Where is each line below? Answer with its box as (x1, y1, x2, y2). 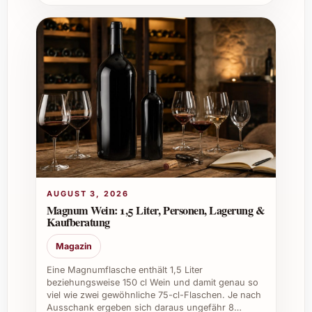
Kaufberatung (46, 214, 110, 231)
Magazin (55, 240, 92, 251)
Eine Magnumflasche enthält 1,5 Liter (46, 264, 203, 275)
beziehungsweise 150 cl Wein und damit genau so (46, 276, 258, 288)
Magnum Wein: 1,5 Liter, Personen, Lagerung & (46, 202, 265, 219)
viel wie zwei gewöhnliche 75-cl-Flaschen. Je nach (46, 289, 261, 300)
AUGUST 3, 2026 (46, 189, 130, 199)
